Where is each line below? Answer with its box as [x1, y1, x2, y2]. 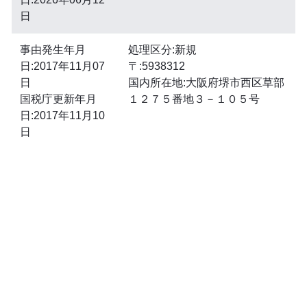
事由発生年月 [19, 43, 86, 56]
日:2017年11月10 [19, 109, 105, 121]
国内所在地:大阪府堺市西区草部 [127, 76, 284, 88]
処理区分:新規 [127, 43, 197, 56]
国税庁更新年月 [19, 93, 97, 105]
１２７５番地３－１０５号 [127, 93, 260, 105]
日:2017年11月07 [19, 60, 105, 72]
